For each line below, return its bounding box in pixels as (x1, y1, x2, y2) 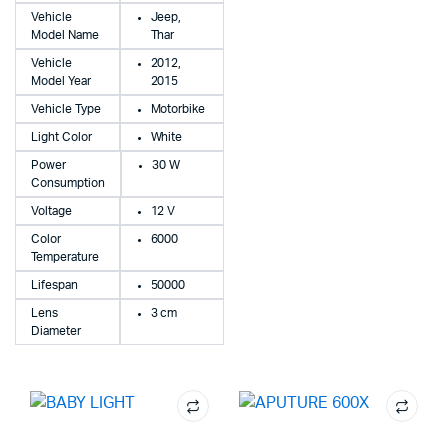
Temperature (31, 251, 99, 264)
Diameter (31, 325, 81, 338)
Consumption (31, 177, 105, 190)
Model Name (31, 29, 99, 42)
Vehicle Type (31, 103, 101, 116)
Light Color (31, 131, 92, 144)
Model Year (31, 75, 91, 88)
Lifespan (31, 279, 78, 292)
